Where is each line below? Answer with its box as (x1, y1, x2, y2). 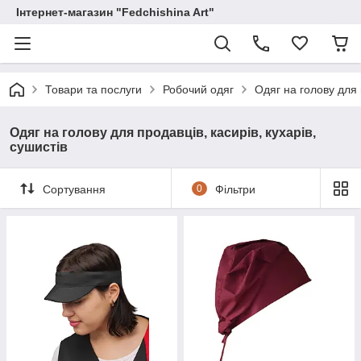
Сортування (43, 182, 106, 196)
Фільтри (214, 182, 255, 196)
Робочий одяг (163, 83, 234, 96)
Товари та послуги (45, 83, 142, 96)
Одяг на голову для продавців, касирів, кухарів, (10, 126, 316, 139)
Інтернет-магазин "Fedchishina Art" (16, 6, 214, 19)
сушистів (10, 140, 68, 154)
